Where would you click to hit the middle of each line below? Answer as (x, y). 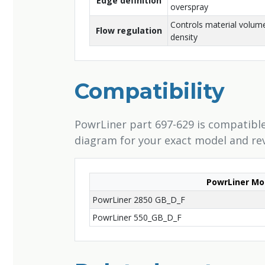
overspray (189, 7)
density (184, 37)
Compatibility (150, 91)
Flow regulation (129, 30)
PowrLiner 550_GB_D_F (137, 217)
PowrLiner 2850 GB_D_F (139, 200)
